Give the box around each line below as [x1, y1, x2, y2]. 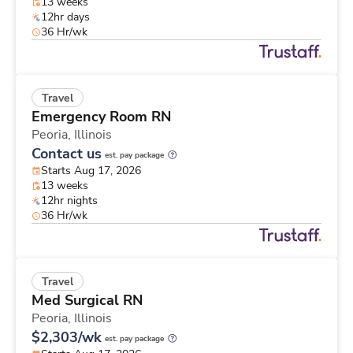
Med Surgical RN [32, 291, 143, 310]
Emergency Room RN [32, 107, 171, 127]
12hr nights [41, 193, 98, 209]
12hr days [41, 9, 90, 25]
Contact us [32, 144, 102, 164]
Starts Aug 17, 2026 [41, 163, 141, 179]
